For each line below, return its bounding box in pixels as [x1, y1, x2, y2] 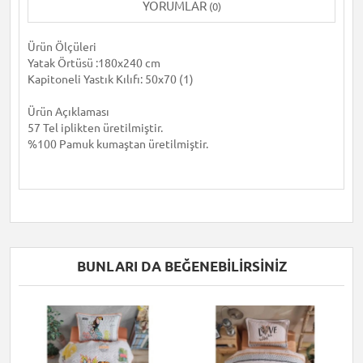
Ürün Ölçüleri [28, 41, 96, 53]
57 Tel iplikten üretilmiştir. [28, 122, 165, 135]
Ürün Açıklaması [28, 105, 109, 118]
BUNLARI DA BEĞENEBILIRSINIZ [76, 258, 287, 274]
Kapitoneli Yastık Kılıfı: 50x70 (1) [28, 73, 194, 86]
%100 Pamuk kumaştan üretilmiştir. [28, 138, 211, 151]
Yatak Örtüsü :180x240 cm [28, 57, 160, 70]
